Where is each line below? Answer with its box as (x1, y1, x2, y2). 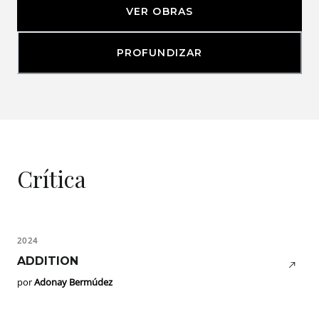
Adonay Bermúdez (34, 276, 113, 289)
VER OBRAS (126, 5, 193, 19)
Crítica (17, 163, 86, 194)
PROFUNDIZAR (116, 46, 203, 60)
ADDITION (17, 254, 78, 268)
